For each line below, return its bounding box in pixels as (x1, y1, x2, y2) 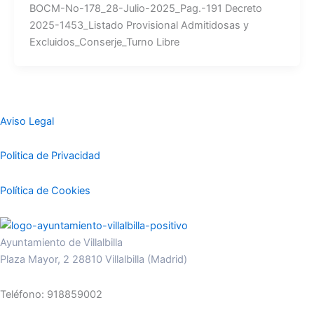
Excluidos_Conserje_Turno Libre (29, 36, 179, 49)
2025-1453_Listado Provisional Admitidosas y (29, 19, 249, 32)
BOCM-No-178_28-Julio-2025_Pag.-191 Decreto (29, 2, 262, 15)
